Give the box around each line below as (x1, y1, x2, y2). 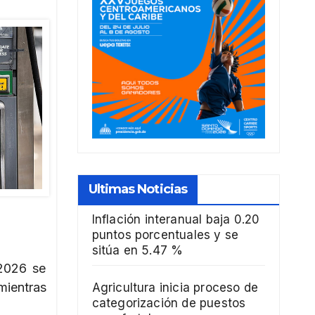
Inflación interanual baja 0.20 (91, 212, 260, 227)
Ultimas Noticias (88, 181, 188, 198)
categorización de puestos (91, 296, 246, 311)
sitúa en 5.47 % (91, 243, 184, 258)
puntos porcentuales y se (91, 228, 239, 243)
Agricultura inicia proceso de (91, 281, 259, 295)
